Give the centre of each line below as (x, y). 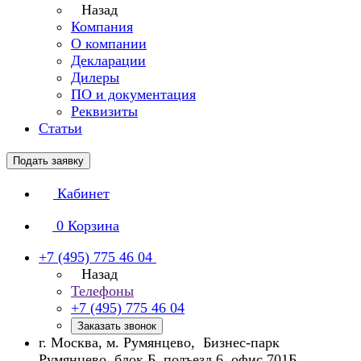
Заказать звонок (117, 326)
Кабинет (83, 193)
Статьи (60, 128)
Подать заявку (48, 161)
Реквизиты (104, 111)
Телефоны (102, 291)
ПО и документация (133, 94)
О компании (109, 44)
